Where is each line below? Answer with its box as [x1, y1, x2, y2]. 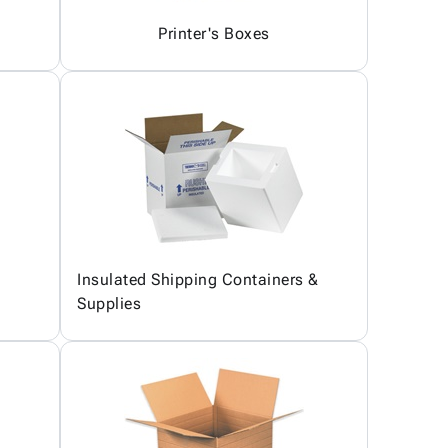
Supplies [77, 294, 141, 313]
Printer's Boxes [158, 24, 270, 43]
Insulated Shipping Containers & [77, 270, 319, 289]
